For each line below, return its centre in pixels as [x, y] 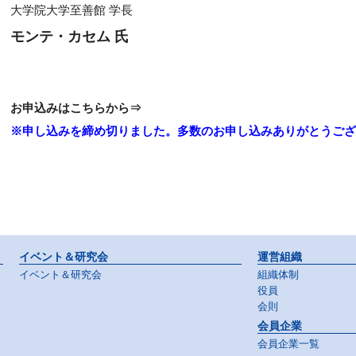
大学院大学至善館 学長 [72, 10]
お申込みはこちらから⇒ [76, 108]
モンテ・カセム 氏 [70, 36]
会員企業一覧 [288, 344]
